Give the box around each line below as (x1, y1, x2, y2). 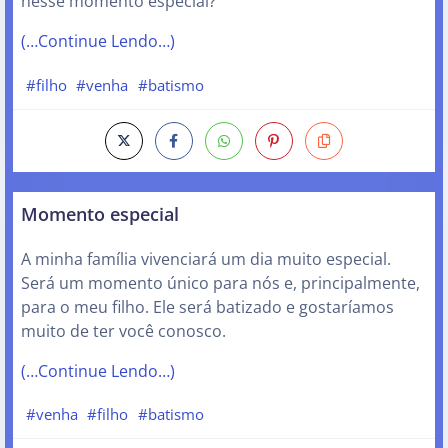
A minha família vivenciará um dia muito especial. (21, 247, 391, 270)
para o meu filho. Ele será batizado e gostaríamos (21, 295, 394, 318)
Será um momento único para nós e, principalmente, (21, 271, 420, 294)
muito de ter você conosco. (21, 319, 226, 342)
